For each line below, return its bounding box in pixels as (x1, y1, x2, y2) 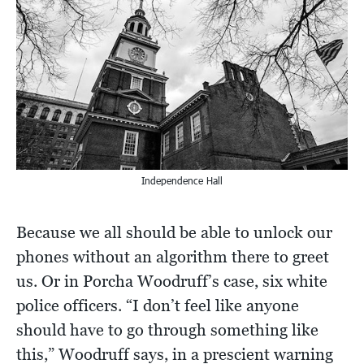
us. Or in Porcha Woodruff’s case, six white (16, 271, 327, 292)
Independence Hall (141, 174, 223, 188)
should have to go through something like (16, 320, 318, 340)
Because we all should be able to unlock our (16, 223, 332, 243)
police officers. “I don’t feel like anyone (16, 296, 299, 316)
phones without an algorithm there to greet (16, 247, 329, 267)
